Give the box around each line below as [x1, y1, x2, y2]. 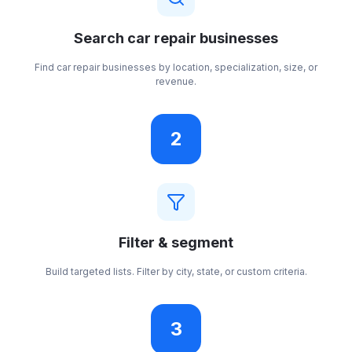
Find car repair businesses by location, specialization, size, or [35, 61, 317, 73]
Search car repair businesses [74, 30, 278, 46]
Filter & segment [119, 234, 233, 251]
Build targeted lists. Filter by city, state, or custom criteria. [45, 266, 307, 277]
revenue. [156, 75, 196, 87]
